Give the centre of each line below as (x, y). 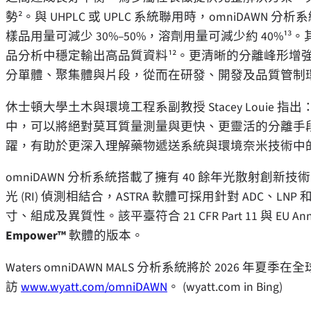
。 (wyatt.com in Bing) (225, 287)
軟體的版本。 (105, 236)
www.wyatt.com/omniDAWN (94, 287)
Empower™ (36, 236)
